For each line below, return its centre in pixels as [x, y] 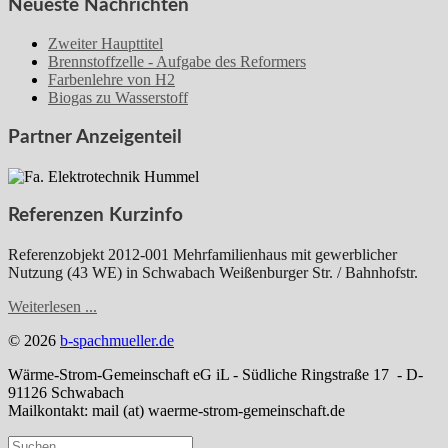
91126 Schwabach [66, 393]
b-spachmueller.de [117, 341]
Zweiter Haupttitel [105, 44]
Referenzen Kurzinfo [95, 216]
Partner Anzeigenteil [95, 138]
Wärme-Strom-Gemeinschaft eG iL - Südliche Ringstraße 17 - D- [215, 375]
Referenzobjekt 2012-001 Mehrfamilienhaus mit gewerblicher [202, 255]
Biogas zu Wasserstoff [118, 98]
